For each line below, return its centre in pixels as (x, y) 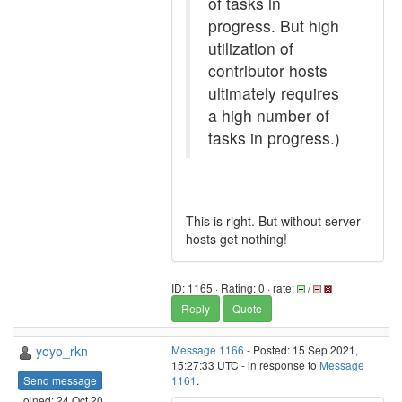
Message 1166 (208, 350)
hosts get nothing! (236, 239)
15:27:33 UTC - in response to (245, 365)
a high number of (269, 115)
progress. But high (274, 26)
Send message (60, 380)
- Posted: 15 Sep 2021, (301, 350)
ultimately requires (274, 93)
